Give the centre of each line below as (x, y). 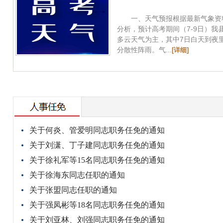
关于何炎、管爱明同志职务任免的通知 (97, 130)
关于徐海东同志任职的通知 (77, 175)
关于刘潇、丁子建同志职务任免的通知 (97, 145)
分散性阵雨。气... (144, 50)
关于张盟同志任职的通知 (73, 190)
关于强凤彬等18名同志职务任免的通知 (97, 205)
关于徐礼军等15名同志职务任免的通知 (97, 160)
